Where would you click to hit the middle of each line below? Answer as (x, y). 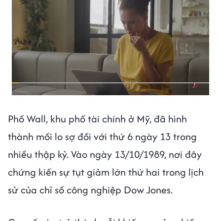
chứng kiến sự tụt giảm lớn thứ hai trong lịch (106, 172)
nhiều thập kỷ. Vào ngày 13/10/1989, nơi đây (105, 154)
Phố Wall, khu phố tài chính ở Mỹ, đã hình (97, 118)
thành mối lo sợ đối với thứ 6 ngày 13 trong (102, 136)
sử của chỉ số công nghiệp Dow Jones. (90, 189)
